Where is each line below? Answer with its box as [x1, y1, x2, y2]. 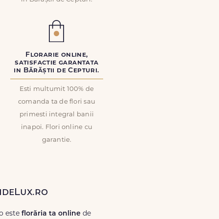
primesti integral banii [19, 111, 94, 118]
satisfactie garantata [15, 59, 99, 66]
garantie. [42, 137, 72, 143]
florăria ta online [22, 210, 81, 218]
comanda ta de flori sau [18, 99, 96, 105]
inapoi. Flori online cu [21, 124, 93, 131]
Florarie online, [25, 51, 88, 59]
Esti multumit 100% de [19, 86, 94, 92]
